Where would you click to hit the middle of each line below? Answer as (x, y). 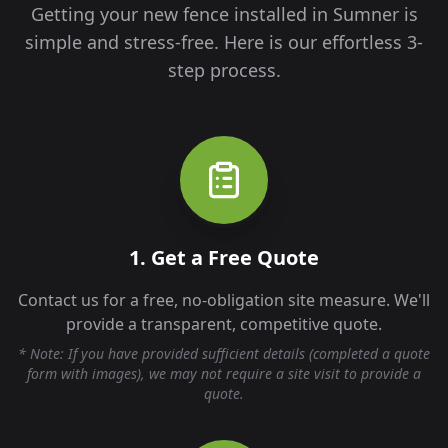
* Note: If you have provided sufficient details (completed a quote (224, 354)
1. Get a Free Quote (224, 258)
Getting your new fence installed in (181, 14)
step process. (224, 70)
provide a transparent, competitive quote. (224, 324)
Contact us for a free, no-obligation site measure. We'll (224, 300)
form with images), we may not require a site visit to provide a (224, 374)
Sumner (365, 14)
